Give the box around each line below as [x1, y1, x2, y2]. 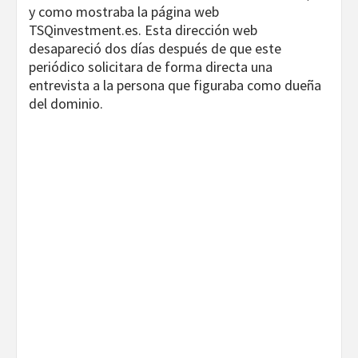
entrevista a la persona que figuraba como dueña [29, 76, 321, 95]
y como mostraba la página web [29, 2, 219, 22]
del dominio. [29, 94, 103, 113]
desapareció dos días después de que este [29, 39, 281, 58]
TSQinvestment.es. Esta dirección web [29, 21, 257, 40]
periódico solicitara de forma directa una [29, 58, 272, 77]
